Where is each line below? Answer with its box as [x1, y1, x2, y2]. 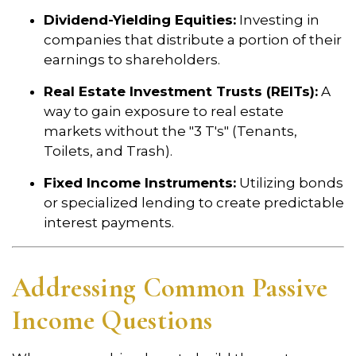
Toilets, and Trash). [44, 143, 172, 160]
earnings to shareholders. [44, 52, 220, 68]
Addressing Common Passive [12, 272, 328, 305]
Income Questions [12, 304, 213, 338]
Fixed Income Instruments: [44, 175, 236, 192]
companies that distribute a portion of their [44, 32, 342, 48]
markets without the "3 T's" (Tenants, [44, 123, 297, 140]
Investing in [236, 12, 319, 29]
